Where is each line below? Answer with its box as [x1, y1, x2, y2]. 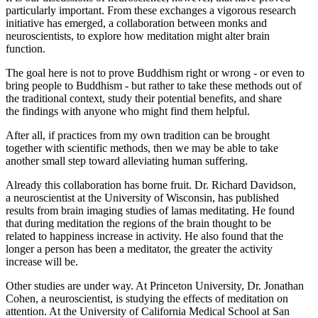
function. [6, 42, 45, 55]
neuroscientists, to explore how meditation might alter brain [6, 29, 270, 42]
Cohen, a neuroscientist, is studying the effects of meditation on [6, 292, 288, 305]
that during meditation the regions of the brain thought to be [6, 216, 271, 229]
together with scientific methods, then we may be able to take [6, 141, 278, 154]
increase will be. [6, 255, 78, 268]
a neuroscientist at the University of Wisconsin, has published [6, 191, 279, 204]
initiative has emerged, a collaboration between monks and [6, 16, 267, 29]
